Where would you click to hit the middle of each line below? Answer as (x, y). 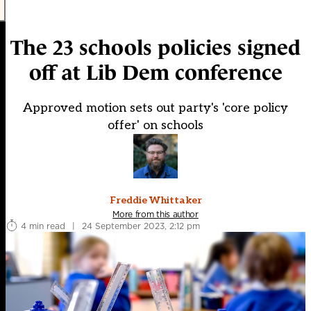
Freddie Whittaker (155, 201)
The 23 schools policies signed (155, 48)
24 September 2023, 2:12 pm (141, 226)
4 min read (43, 226)
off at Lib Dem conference (155, 73)
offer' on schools (155, 126)
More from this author (155, 215)
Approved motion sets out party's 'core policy (155, 108)
